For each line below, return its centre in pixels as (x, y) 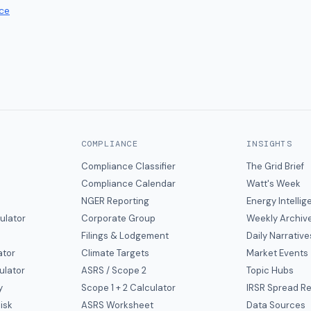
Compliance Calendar (128, 184)
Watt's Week (274, 184)
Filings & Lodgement (125, 236)
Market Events (278, 253)
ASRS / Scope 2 (114, 270)
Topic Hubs (270, 270)
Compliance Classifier (128, 166)
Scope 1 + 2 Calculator (128, 288)
